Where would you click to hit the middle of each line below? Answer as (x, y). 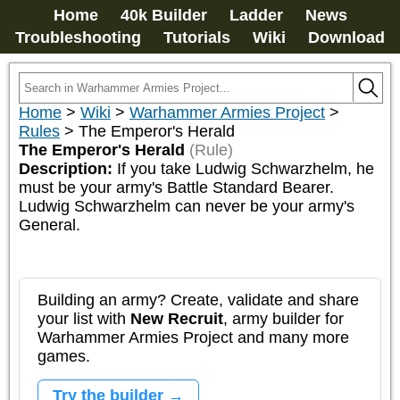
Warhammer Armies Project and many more (193, 337)
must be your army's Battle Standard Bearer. (176, 187)
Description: (68, 169)
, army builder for (283, 319)
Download (346, 37)
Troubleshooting (78, 37)
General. (50, 225)
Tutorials (197, 37)
